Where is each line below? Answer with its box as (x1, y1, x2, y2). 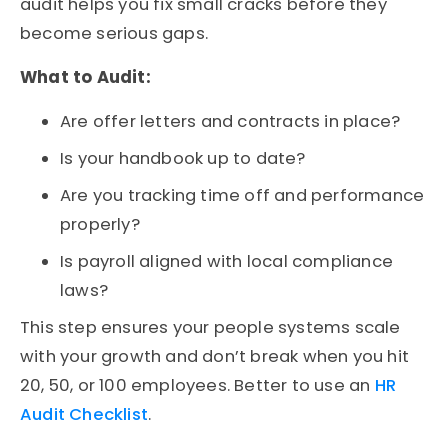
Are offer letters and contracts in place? (60, 110, 401, 134)
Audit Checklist (20, 403, 148, 427)
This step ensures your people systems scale (20, 316, 401, 340)
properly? (60, 213, 140, 237)
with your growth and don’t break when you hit (20, 345, 410, 369)
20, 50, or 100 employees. (20, 374, 230, 398)
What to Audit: (20, 66, 151, 90)
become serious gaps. (20, 22, 208, 46)
